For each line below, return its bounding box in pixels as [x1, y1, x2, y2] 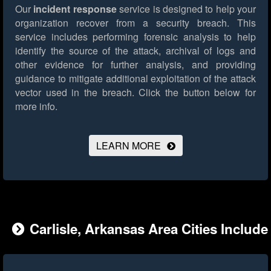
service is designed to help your [116, 2, 256, 16]
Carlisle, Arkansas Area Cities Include [30, 219, 268, 239]
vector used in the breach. [15, 85, 134, 100]
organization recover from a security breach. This [15, 16, 256, 30]
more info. [15, 99, 57, 114]
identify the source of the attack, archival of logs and [15, 44, 256, 58]
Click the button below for [134, 85, 256, 100]
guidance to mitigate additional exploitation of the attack [15, 71, 256, 86]
